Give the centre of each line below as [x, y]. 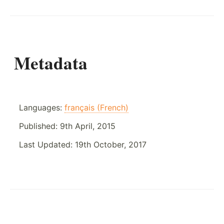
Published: [39, 126]
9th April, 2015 [88, 126]
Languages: [42, 107]
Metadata [51, 62]
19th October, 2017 [111, 144]
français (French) [96, 107]
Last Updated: [47, 144]
